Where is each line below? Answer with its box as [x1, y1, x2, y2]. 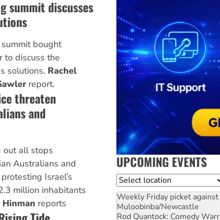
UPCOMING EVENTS [116, 152, 207, 170]
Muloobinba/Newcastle [117, 201, 199, 212]
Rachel [47, 65, 77, 77]
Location [116, 174, 148, 185]
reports [35, 197, 66, 210]
